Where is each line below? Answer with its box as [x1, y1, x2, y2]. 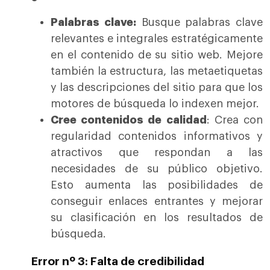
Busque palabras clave [136, 17, 263, 28]
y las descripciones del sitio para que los [51, 82, 263, 93]
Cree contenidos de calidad [51, 115, 207, 126]
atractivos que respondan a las [51, 147, 263, 159]
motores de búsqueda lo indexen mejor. [51, 98, 259, 110]
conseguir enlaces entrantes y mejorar [51, 196, 263, 207]
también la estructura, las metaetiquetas [51, 66, 263, 77]
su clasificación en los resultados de [51, 212, 263, 224]
